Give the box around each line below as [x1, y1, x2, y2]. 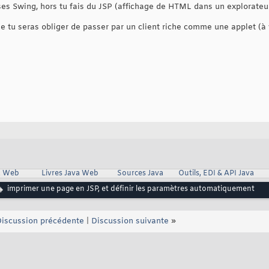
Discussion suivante [91, 216, 169, 227]
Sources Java [116, 169, 163, 179]
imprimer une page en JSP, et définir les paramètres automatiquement [7, 184, 255, 195]
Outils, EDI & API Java [178, 169, 254, 179]
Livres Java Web [41, 169, 98, 179]
